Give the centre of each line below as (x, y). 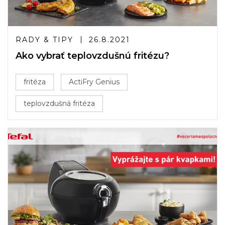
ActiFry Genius (94, 82)
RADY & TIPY (44, 40)
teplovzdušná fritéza (59, 103)
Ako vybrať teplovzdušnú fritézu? (92, 56)
